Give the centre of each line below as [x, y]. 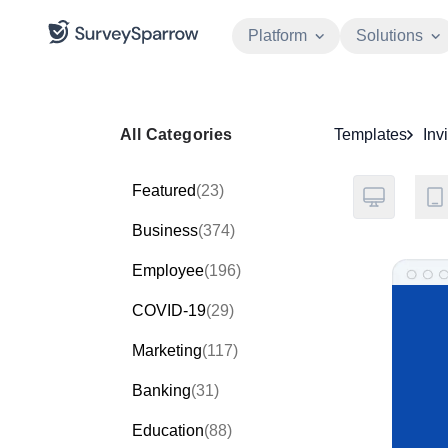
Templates [370, 134]
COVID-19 [169, 310]
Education [168, 430]
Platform [277, 35]
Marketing [167, 350]
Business [165, 230]
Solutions [389, 35]
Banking [161, 390]
